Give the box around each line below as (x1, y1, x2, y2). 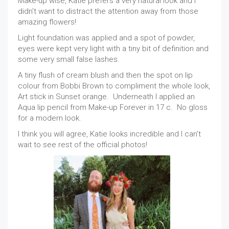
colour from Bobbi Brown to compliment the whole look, (18, 81, 210, 91)
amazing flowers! (18, 17, 76, 27)
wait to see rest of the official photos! (18, 140, 147, 150)
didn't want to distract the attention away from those (18, 7, 198, 16)
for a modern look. (18, 113, 81, 123)
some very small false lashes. (18, 55, 120, 64)
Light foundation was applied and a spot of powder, (18, 33, 195, 43)
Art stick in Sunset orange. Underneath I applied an (18, 92, 195, 102)
